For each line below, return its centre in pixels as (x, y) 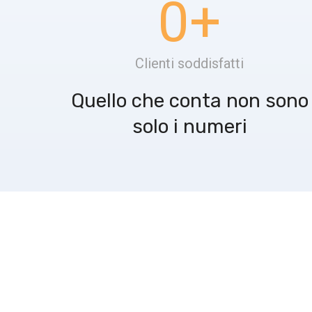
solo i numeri (189, 127)
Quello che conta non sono (189, 101)
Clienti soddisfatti (189, 64)
